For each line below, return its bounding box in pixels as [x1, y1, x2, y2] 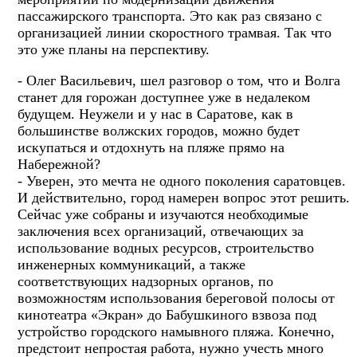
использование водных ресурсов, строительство [18, 239, 314, 256]
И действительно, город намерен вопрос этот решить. [18, 189, 350, 206]
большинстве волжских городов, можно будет [18, 122, 300, 139]
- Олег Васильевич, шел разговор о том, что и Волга [18, 72, 340, 88]
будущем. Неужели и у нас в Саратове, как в [18, 105, 293, 122]
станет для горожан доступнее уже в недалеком [18, 88, 310, 105]
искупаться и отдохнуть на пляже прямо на [18, 139, 284, 155]
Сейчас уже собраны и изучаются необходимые [18, 206, 308, 222]
